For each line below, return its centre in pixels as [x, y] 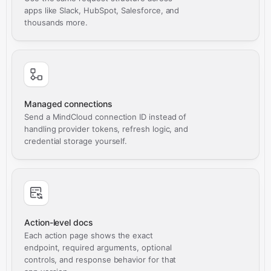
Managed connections [68, 104]
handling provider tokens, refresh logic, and [106, 129]
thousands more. [56, 22]
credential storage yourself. [76, 141]
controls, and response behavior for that [100, 260]
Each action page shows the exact [89, 235]
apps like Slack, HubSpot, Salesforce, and [102, 10]
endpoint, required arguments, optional [98, 247]
